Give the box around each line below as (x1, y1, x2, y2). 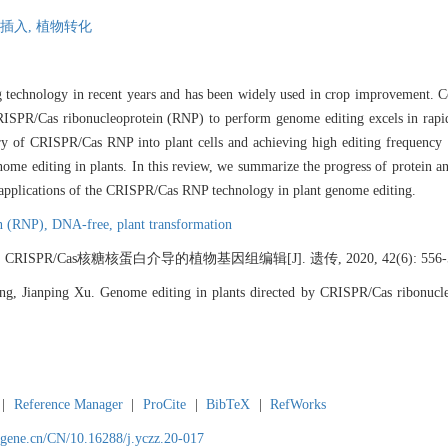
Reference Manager (13, 397, 123, 413)
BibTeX (206, 397, 251, 413)
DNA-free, (52, 217, 117, 233)
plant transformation (117, 217, 232, 233)
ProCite (142, 397, 186, 413)
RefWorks (270, 397, 327, 413)
